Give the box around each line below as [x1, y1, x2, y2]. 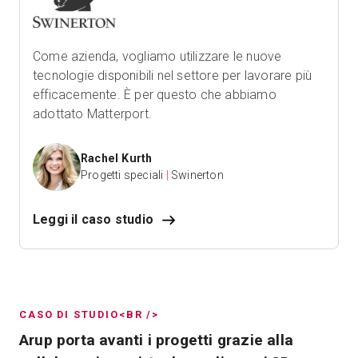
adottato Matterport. [33, 106, 152, 122]
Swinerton [171, 169, 224, 182]
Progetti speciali [81, 169, 164, 182]
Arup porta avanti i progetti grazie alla [19, 331, 294, 350]
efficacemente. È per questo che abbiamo [33, 87, 276, 103]
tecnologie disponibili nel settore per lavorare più [33, 68, 312, 84]
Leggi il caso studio [33, 212, 153, 228]
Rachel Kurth [81, 152, 153, 165]
